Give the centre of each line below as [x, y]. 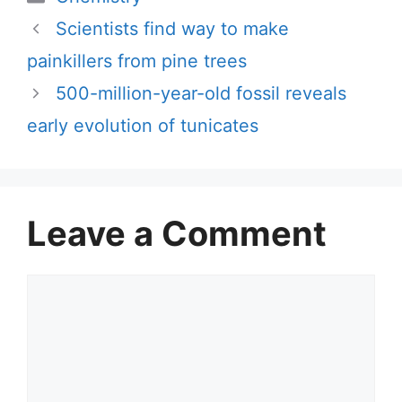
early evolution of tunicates [143, 126]
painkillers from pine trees [137, 61]
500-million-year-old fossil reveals [201, 94]
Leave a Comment [177, 234]
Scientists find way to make [172, 29]
